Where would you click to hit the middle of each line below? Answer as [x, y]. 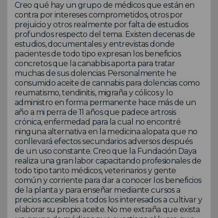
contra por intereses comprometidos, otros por [99, 15]
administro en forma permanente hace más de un [105, 102]
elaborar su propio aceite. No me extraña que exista [107, 209]
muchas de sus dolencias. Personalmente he [96, 73]
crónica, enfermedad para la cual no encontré [98, 122]
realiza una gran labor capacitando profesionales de [108, 161]
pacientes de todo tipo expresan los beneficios [98, 54]
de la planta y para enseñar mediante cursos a [98, 190]
